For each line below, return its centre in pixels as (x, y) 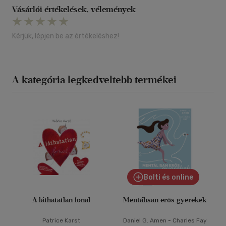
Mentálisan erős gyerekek (165, 200)
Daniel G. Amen (145, 221)
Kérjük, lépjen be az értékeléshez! (66, 36)
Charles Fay (189, 221)
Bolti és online (168, 178)
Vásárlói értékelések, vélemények (74, 10)
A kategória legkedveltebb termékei (94, 80)
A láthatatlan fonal (61, 200)
